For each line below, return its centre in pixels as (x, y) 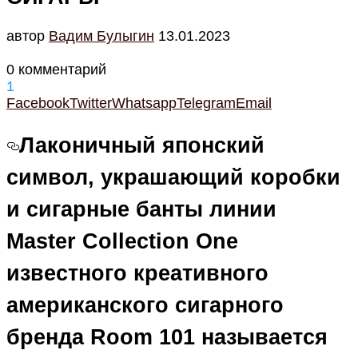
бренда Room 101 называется (167, 338)
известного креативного (137, 274)
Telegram (206, 103)
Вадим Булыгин (101, 36)
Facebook (38, 103)
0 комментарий (56, 69)
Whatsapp (144, 103)
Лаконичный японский (142, 146)
